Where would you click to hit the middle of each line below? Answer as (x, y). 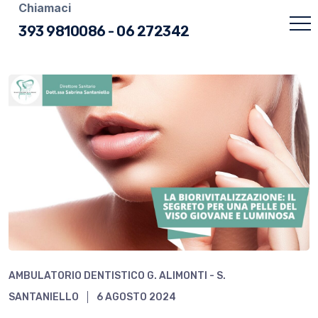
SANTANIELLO (44, 297)
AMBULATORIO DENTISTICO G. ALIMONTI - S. (117, 275)
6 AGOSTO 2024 (136, 297)
